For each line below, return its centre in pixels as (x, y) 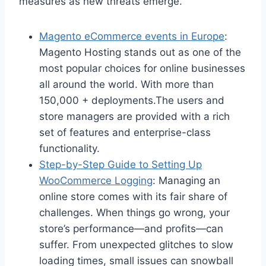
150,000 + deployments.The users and (132, 100)
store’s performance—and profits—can (131, 228)
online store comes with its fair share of (133, 196)
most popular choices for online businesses (142, 68)
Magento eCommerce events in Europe (132, 36)
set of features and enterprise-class (125, 132)
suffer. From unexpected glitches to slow (136, 244)
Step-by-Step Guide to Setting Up (121, 164)
